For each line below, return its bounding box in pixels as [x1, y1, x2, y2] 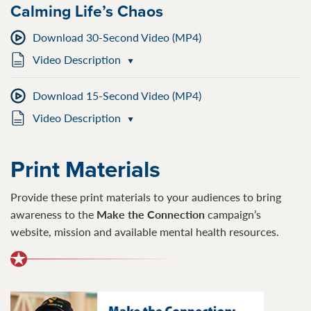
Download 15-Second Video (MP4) [33, 87, 201, 103]
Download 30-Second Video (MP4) [33, 28, 201, 45]
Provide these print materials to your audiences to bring [10, 188, 281, 205]
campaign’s [208, 205, 261, 222]
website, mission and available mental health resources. [10, 223, 279, 239]
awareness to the [10, 205, 96, 222]
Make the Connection [96, 205, 208, 222]
